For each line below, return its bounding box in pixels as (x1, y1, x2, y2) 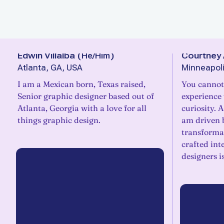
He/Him (81, 50, 110, 60)
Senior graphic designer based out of (17, 91, 154, 101)
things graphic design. (17, 115, 100, 125)
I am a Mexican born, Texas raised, (17, 79, 145, 89)
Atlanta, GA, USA (17, 63, 82, 72)
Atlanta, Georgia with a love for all (17, 103, 146, 113)
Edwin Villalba (17, 50, 75, 60)
